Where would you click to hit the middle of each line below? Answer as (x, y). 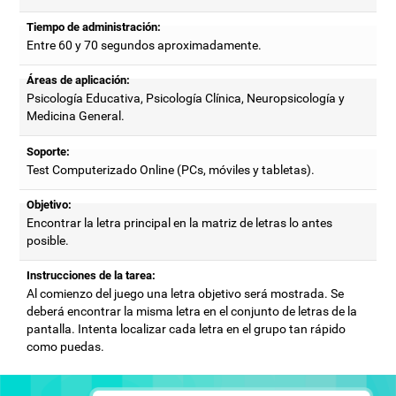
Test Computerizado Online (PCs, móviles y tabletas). (171, 169)
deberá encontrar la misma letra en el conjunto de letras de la (192, 311)
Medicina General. (76, 116)
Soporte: (49, 151)
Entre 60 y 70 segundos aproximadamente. (145, 46)
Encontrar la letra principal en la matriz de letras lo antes (180, 222)
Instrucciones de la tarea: (91, 275)
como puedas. (66, 346)
